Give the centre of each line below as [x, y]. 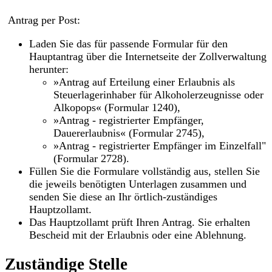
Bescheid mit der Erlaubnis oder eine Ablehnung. [138, 235]
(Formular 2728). [91, 158]
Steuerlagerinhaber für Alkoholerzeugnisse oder [158, 94]
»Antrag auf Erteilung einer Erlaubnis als [144, 82]
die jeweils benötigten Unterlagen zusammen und [138, 184]
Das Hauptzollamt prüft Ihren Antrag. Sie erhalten [140, 222]
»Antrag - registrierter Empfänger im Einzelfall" [160, 145]
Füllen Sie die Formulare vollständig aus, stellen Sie [144, 171]
